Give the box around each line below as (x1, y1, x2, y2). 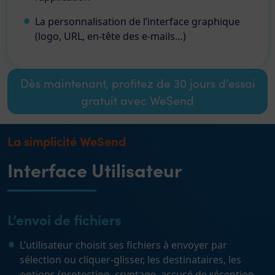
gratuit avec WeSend (81, 92, 194, 108)
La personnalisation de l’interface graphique (35, 15, 240, 28)
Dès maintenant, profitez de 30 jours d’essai (20, 75, 255, 91)
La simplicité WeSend (7, 133, 126, 149)
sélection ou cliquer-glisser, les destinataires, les (20, 253, 241, 266)
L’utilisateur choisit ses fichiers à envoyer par (20, 238, 227, 252)
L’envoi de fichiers (7, 209, 122, 229)
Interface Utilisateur (7, 157, 182, 182)
